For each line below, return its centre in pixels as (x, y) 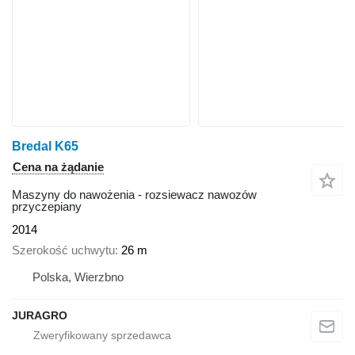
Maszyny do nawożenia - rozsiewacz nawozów (134, 194)
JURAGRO (40, 316)
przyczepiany (47, 206)
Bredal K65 (45, 146)
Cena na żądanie (58, 166)
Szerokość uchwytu (63, 250)
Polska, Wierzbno (78, 277)
